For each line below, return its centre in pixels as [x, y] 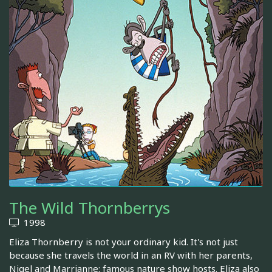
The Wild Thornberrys [90, 208]
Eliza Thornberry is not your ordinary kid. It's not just [124, 242]
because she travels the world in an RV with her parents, [131, 255]
